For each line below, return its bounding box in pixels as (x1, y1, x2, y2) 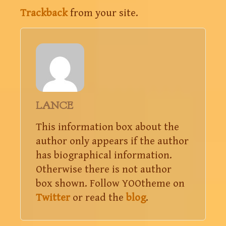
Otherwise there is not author (36, 163, 172, 176)
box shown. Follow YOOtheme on (36, 177, 185, 190)
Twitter (36, 191, 70, 204)
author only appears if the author (36, 135, 189, 147)
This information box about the (36, 121, 179, 133)
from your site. (68, 7, 138, 19)
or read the (70, 191, 126, 204)
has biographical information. (36, 149, 172, 161)
